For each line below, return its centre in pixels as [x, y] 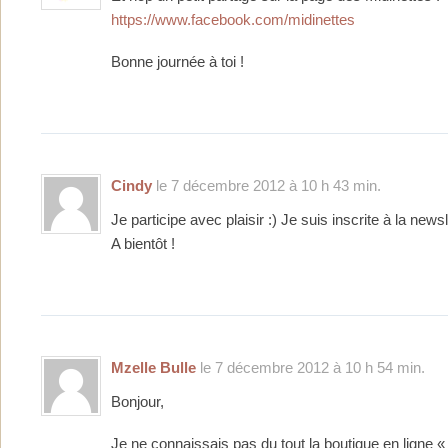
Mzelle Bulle [153, 368]
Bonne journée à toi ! [177, 61]
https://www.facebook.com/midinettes [233, 19]
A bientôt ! [143, 243]
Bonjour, [137, 402]
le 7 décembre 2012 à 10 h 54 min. [310, 368]
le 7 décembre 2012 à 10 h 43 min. [266, 185]
